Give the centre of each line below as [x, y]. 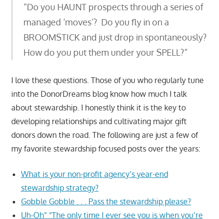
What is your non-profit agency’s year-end [94, 174]
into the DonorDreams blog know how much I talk [99, 94]
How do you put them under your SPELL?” [106, 52]
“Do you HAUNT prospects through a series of [113, 7]
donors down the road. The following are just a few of [104, 135]
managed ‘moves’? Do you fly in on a [96, 22]
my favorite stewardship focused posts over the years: [106, 148]
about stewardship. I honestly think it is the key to [98, 107]
